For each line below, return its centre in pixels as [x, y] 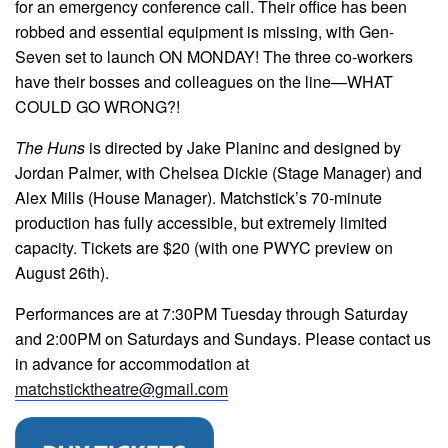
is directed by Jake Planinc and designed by [245, 147]
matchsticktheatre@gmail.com [121, 388]
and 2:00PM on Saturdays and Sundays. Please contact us [223, 338]
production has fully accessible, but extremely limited [201, 222]
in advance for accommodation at [132, 363]
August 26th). [62, 272]
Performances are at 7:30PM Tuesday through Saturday [211, 313]
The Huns [52, 147]
